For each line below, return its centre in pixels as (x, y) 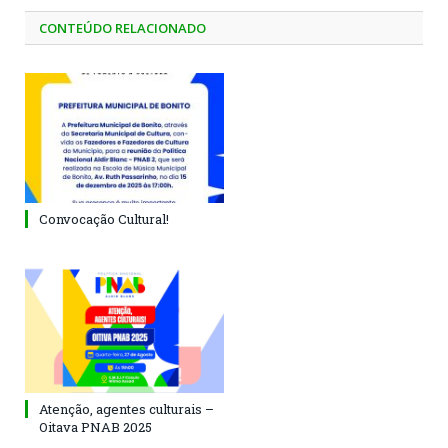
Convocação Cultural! (104, 219)
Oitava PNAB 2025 (95, 427)
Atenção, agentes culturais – (126, 409)
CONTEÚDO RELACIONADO (122, 28)
